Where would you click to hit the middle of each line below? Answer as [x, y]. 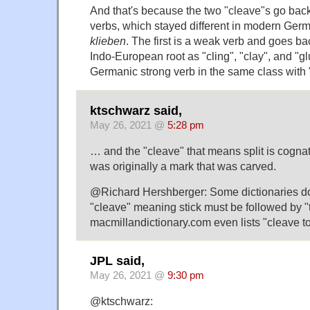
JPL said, [117, 261]
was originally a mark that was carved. [183, 166]
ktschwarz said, [136, 110]
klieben [108, 41]
